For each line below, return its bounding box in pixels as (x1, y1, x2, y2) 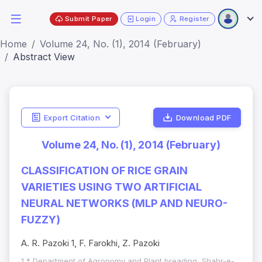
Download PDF (175, 112, 232, 122)
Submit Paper (65, 14, 112, 23)
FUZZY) (21, 213, 60, 226)
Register (179, 14, 209, 23)
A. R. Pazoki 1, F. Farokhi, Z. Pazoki (21, 237, 160, 249)
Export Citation (43, 112, 100, 122)
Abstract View (13, 51, 75, 63)
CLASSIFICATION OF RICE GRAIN (21, 164, 188, 177)
